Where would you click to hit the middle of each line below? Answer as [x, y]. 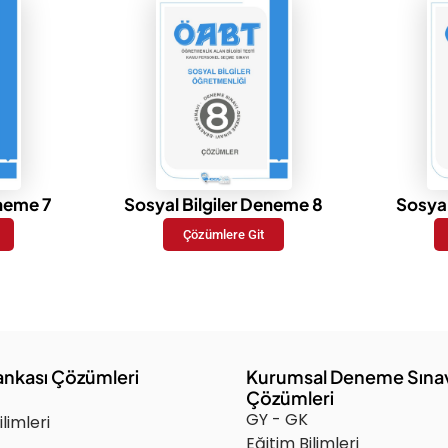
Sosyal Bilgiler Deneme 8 [224, 204]
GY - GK [277, 420]
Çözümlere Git [224, 235]
